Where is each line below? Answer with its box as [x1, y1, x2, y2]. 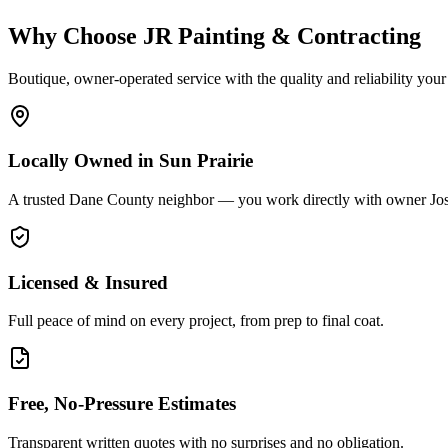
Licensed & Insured [8, 271, 168, 293]
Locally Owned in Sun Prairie [8, 150, 253, 172]
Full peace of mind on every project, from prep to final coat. [8, 312, 384, 330]
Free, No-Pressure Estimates [8, 393, 236, 415]
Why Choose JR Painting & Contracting [8, 22, 421, 49]
